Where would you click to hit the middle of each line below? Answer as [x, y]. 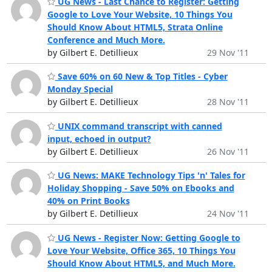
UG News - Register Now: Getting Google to [148, 237]
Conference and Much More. [106, 39]
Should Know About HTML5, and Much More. [141, 263]
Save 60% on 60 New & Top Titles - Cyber [141, 76]
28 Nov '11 [228, 102]
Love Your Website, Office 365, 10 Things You [141, 250]
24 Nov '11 [228, 214]
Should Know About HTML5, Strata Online [135, 27]
